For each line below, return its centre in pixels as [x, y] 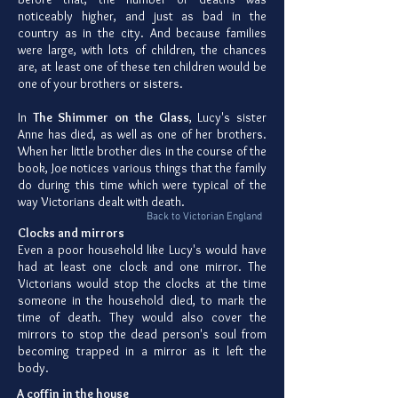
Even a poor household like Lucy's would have [142, 250]
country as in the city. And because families [142, 33]
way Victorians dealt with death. [101, 202]
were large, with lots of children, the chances [142, 50]
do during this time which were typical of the [142, 185]
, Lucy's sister [228, 118]
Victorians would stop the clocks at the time [142, 284]
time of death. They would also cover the [142, 318]
